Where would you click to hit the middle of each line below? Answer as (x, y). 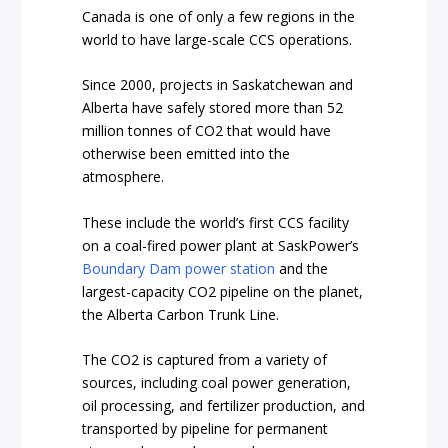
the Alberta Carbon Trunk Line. (181, 314)
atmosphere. (123, 177)
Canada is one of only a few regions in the (219, 16)
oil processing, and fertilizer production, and (224, 406)
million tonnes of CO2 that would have (207, 131)
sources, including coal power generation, (217, 383)
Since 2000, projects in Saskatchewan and (218, 85)
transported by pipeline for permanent (205, 429)
